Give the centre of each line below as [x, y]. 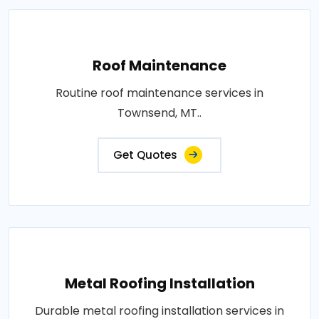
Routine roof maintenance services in [159, 93]
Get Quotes [145, 155]
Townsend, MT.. [159, 113]
